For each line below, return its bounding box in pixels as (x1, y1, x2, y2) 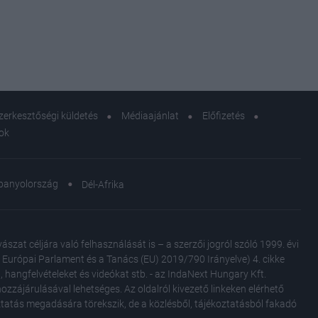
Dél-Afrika (82, 178, 124, 190)
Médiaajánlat (121, 110, 179, 122)
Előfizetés (202, 110, 245, 122)
